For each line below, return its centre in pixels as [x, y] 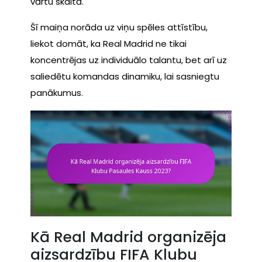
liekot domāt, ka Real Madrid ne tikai [108, 44]
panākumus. [57, 93]
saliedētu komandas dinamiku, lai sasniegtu [125, 77]
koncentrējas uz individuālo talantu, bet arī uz [129, 60]
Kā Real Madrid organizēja [128, 237]
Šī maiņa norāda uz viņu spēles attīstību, [119, 27]
